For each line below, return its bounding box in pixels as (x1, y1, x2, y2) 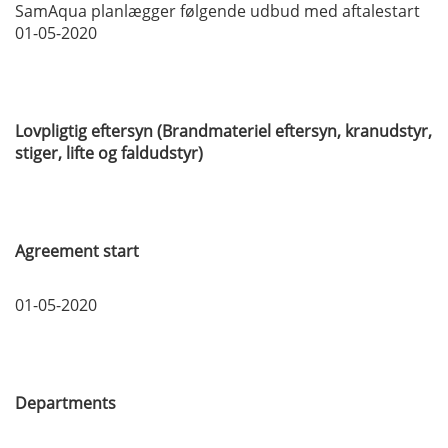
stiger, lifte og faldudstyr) (15, 141, 203, 164)
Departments (15, 391, 116, 414)
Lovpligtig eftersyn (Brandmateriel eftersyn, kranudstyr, (15, 119, 432, 142)
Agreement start (15, 239, 139, 262)
